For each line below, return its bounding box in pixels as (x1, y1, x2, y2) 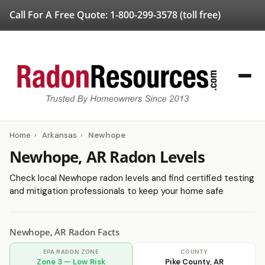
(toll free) (177, 8, 221, 21)
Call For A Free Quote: (9, 8, 110, 21)
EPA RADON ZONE (43, 248, 99, 256)
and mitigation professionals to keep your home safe (9, 185, 224, 197)
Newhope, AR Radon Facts (9, 226, 119, 238)
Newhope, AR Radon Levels (9, 146, 205, 167)
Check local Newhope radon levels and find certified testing (9, 172, 254, 184)
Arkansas (42, 130, 77, 140)
